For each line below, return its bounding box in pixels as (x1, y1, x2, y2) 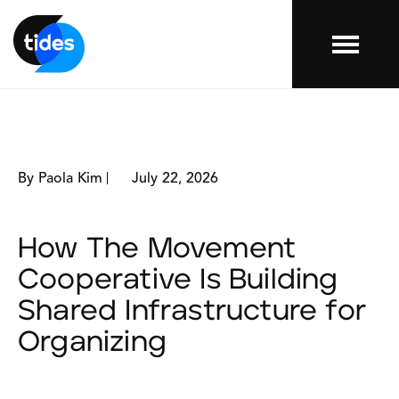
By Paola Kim (18, 172, 107, 186)
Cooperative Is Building (18, 265, 338, 295)
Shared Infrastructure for (18, 297, 367, 326)
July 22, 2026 (127, 172, 219, 186)
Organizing (18, 328, 167, 357)
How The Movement (18, 234, 297, 264)
